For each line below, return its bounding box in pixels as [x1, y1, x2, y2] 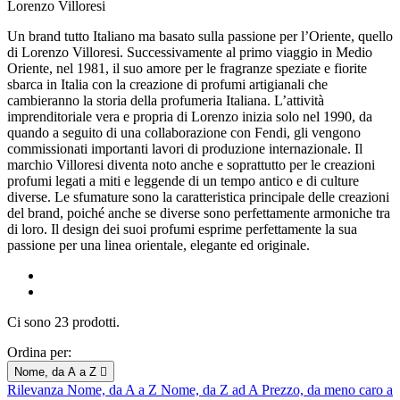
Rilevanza [7, 382, 67, 398]
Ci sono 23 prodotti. [7, 314, 120, 330]
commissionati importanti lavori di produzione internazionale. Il [7, 141, 362, 157]
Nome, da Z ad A [161, 382, 262, 398]
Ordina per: [7, 345, 71, 361]
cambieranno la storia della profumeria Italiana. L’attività [7, 93, 324, 109]
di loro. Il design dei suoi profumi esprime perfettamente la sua [7, 221, 357, 237]
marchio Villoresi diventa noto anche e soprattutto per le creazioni [7, 157, 375, 173]
